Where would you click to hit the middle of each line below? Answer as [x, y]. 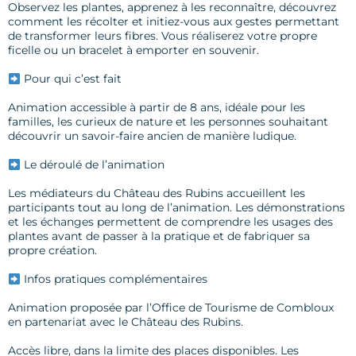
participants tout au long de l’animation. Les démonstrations [176, 208]
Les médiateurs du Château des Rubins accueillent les [157, 193]
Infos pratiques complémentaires [114, 279]
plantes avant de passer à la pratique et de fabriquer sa [159, 236]
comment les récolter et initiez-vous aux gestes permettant [174, 22]
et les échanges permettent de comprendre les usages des [170, 222]
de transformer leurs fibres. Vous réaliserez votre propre [163, 36]
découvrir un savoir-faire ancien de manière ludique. [152, 136]
